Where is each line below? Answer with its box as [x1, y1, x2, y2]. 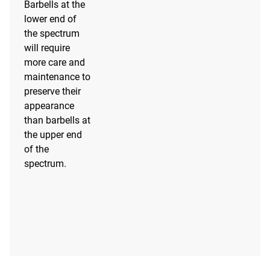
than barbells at [24, 114, 90, 126]
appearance [24, 99, 74, 111]
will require [24, 42, 70, 54]
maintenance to [24, 71, 90, 83]
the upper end [24, 128, 82, 140]
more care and [24, 56, 85, 68]
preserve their [24, 85, 81, 97]
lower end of [24, 13, 77, 25]
